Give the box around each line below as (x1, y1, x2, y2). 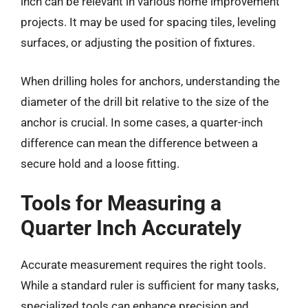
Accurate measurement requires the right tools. (21, 258, 266, 272)
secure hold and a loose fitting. (21, 156, 179, 170)
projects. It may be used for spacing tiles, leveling (21, 15, 276, 29)
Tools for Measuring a (21, 191, 221, 215)
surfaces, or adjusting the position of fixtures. (21, 36, 255, 49)
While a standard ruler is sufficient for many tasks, (21, 278, 278, 292)
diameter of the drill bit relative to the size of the (21, 94, 269, 109)
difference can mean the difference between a (21, 135, 258, 150)
